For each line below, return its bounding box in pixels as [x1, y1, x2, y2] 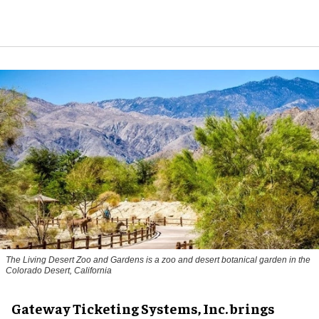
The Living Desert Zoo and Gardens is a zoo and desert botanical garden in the [6, 254, 310, 265]
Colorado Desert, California [6, 265, 112, 276]
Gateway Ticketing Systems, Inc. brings [11, 298, 275, 317]
